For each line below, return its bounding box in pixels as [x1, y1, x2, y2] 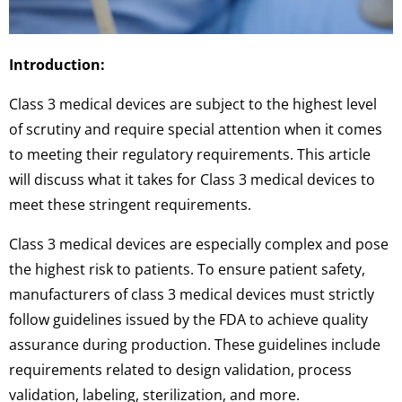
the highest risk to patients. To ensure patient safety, [9, 259, 365, 280]
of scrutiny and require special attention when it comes [9, 119, 382, 140]
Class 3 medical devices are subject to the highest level [9, 94, 377, 115]
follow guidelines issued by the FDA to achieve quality [9, 310, 368, 330]
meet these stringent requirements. [9, 195, 251, 215]
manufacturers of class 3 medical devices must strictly [9, 284, 374, 305]
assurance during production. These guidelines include [9, 335, 380, 355]
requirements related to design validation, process [9, 360, 352, 380]
